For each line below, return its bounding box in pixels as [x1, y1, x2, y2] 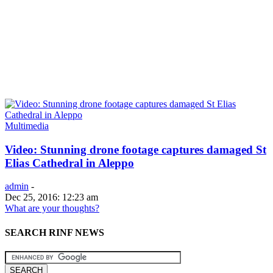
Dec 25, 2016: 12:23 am [5, 192, 98, 203]
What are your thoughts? [5, 203, 99, 214]
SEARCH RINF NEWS [5, 227, 104, 238]
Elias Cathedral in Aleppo [5, 156, 134, 169]
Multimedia [5, 120, 49, 131]
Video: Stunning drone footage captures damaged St [5, 143, 266, 156]
